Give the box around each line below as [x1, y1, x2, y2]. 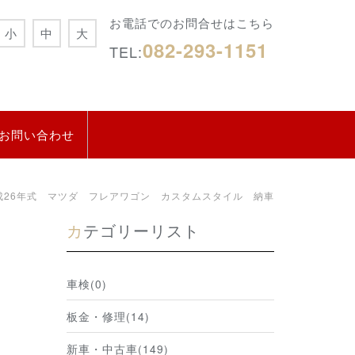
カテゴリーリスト [82, 218, 200, 242]
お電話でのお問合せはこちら [109, 14, 274, 31]
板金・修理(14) [66, 307, 150, 324]
